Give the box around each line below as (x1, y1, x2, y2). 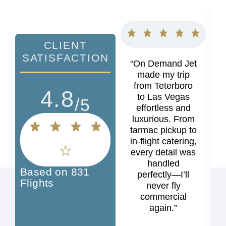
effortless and (136, 103, 191, 113)
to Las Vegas (137, 92, 190, 102)
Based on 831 (20, 165, 90, 178)
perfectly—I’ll (137, 169, 190, 180)
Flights (20, 177, 54, 189)
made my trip (137, 70, 190, 80)
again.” (149, 203, 178, 213)
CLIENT (43, 39, 87, 51)
